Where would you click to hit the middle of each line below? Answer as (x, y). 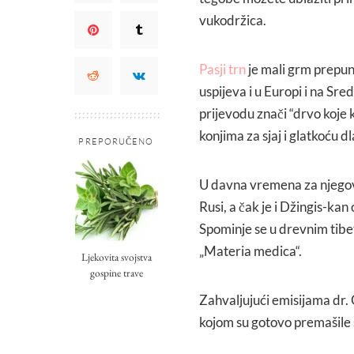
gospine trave (116, 272)
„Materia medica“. (250, 250)
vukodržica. (233, 20)
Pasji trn (222, 69)
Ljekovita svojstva (116, 256)
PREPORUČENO (116, 141)
